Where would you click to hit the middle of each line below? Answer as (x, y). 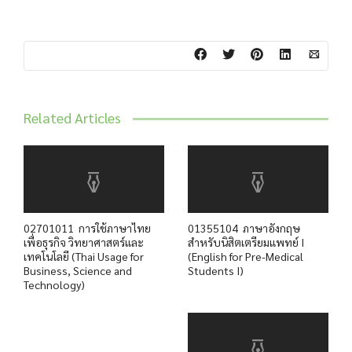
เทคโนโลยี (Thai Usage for (84, 256)
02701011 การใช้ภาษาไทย (87, 227)
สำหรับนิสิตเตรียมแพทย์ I (246, 242)
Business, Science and (78, 270)
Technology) (54, 284)
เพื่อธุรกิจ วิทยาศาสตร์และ (84, 242)
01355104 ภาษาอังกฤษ (244, 227)
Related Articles (72, 117)
